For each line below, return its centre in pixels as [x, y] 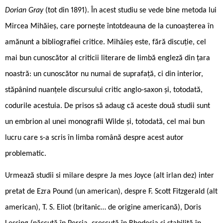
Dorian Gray [25, 10]
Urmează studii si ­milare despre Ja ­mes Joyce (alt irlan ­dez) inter [110, 175]
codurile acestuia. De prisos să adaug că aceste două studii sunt [108, 106]
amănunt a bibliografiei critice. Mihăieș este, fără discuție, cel [106, 42]
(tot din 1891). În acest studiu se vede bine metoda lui [131, 10]
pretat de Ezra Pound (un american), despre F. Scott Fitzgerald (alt [111, 191]
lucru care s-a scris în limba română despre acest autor [94, 138]
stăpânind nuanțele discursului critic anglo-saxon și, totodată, [104, 90]
